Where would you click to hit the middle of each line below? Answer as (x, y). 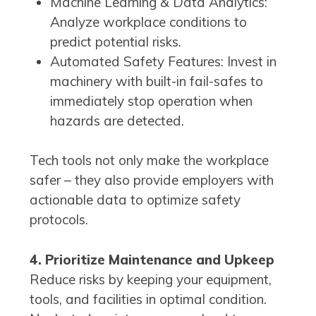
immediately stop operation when (151, 101)
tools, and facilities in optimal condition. (148, 299)
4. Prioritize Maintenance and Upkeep (152, 259)
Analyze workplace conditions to (148, 22)
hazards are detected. (117, 120)
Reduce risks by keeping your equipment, (151, 279)
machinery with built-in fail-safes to (156, 81)
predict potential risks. (115, 41)
